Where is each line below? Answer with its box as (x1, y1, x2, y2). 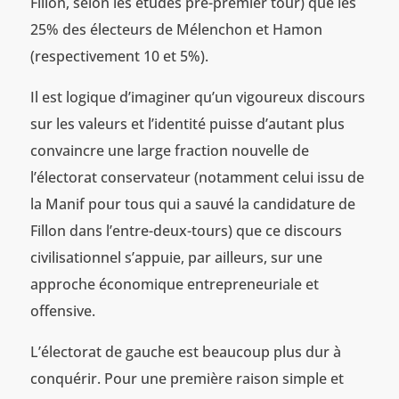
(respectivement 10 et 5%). (29, 45, 208, 66)
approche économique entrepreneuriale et (29, 273, 319, 294)
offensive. (29, 300, 95, 321)
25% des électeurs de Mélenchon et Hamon (29, 19, 322, 39)
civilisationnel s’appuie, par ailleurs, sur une (29, 247, 322, 267)
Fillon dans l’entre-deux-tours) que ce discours (29, 220, 342, 240)
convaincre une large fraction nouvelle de (29, 140, 309, 160)
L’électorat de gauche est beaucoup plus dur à (29, 341, 341, 362)
